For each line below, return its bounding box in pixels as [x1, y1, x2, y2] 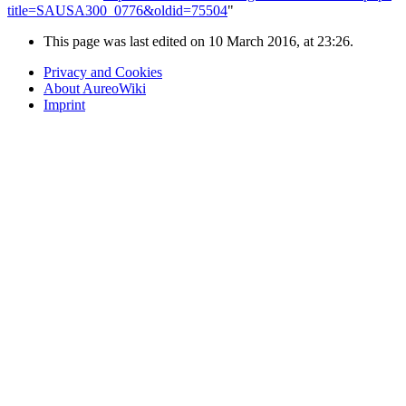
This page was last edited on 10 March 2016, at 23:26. [43, 34, 353, 50]
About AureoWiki [43, 81, 146, 97]
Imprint [43, 97, 85, 113]
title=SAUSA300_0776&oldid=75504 [7, 3, 227, 19]
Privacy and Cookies [43, 64, 162, 81]
